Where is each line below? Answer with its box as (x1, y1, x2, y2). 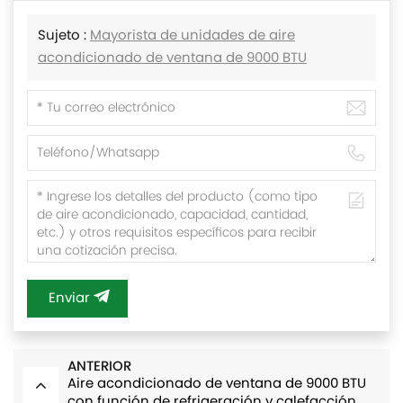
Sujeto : (38, 24, 90, 48)
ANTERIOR (67, 354, 131, 378)
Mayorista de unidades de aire (90, 24, 295, 48)
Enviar (49, 287, 90, 310)
